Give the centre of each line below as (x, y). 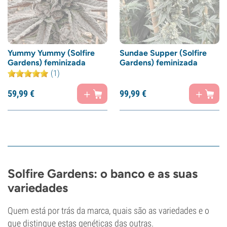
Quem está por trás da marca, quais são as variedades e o (108, 211)
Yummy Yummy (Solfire (51, 53)
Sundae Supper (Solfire (163, 53)
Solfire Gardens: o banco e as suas (103, 174)
